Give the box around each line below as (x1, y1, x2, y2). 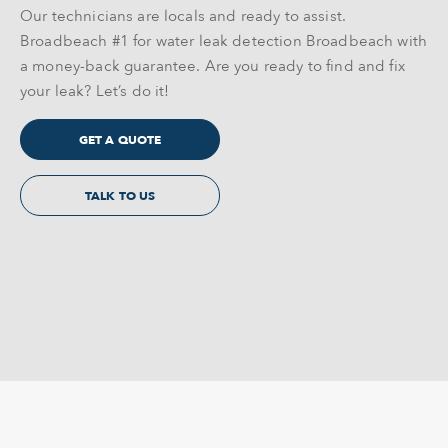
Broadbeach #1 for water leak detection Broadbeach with (20, 31, 428, 51)
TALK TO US (84, 188, 156, 204)
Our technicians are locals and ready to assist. (20, 6, 347, 26)
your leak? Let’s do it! (20, 81, 170, 101)
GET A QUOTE (78, 132, 162, 148)
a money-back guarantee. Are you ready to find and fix (20, 56, 405, 76)
